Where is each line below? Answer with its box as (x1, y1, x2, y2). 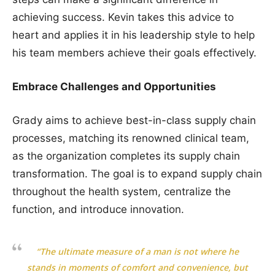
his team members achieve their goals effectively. (12, 46, 257, 59)
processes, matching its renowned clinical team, (12, 131, 249, 144)
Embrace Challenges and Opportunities (12, 80, 216, 93)
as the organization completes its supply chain (12, 149, 240, 162)
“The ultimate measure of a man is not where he (36, 245, 239, 257)
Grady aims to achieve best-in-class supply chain (12, 114, 256, 126)
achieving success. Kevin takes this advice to (12, 10, 234, 23)
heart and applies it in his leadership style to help (12, 28, 255, 41)
